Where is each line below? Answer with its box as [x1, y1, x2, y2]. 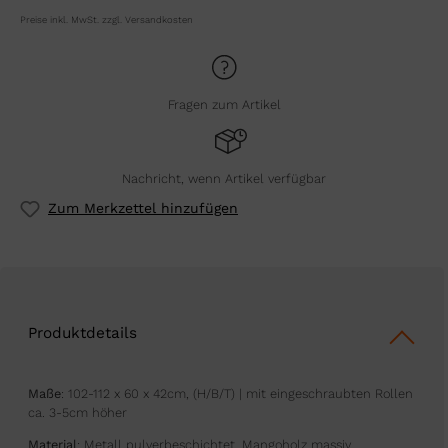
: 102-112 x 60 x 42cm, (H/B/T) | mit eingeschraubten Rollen [61, 385, 413, 401]
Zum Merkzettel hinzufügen [48, 200, 238, 217]
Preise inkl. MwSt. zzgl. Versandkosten [20, 13, 193, 25]
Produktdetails [28, 324, 137, 343]
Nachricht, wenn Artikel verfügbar [122, 171, 326, 187]
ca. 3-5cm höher [28, 404, 127, 420]
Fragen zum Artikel [167, 97, 281, 113]
